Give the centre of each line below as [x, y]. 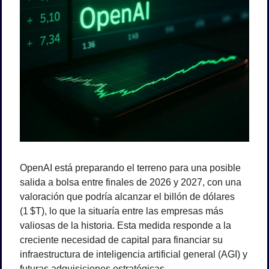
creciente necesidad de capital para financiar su [121, 240]
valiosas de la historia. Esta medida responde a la [125, 225]
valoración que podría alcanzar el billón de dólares [127, 196]
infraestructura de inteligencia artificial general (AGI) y [134, 254]
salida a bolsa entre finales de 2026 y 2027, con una [131, 182]
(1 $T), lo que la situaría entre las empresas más [122, 211]
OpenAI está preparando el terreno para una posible [130, 168]
